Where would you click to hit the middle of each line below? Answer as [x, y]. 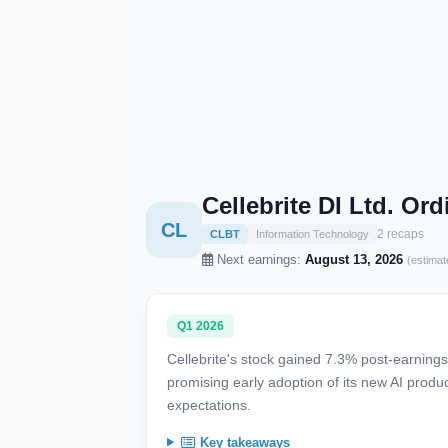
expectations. [209, 404]
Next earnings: [259, 259]
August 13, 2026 [354, 259]
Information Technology [312, 233]
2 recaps [400, 233]
